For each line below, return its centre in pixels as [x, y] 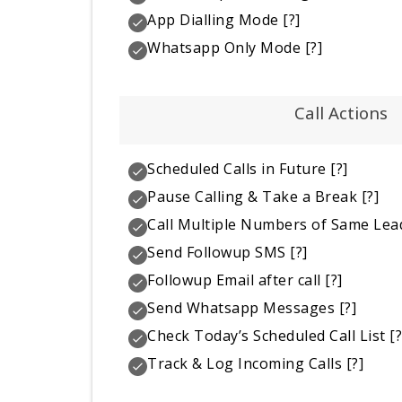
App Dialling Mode [213, 20]
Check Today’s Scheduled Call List [267, 335]
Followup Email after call [234, 280]
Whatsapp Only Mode [224, 48]
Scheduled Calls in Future [237, 168]
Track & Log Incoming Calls [245, 363]
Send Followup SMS [217, 252]
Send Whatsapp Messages [241, 307]
